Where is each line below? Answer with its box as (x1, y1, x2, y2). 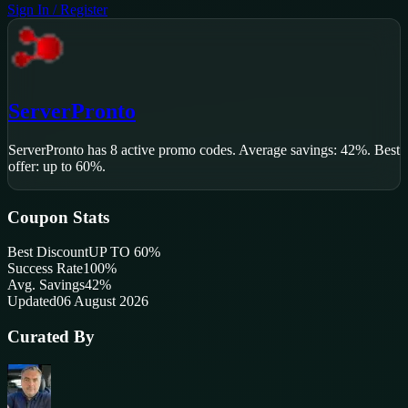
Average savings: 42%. (236, 142, 371, 158)
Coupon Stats (7, 207, 109, 227)
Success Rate (7, 260, 83, 277)
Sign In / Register (7, 2, 107, 18)
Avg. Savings (7, 277, 85, 293)
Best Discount (7, 244, 88, 260)
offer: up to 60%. (8, 158, 106, 175)
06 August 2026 (56, 293, 148, 310)
